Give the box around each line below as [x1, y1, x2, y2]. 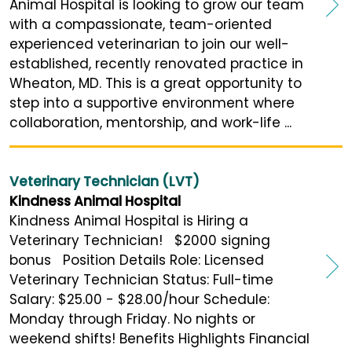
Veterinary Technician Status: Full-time [9, 269, 273, 289]
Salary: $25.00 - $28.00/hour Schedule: [9, 289, 269, 309]
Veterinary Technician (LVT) [9, 171, 200, 191]
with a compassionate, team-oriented [9, 14, 272, 34]
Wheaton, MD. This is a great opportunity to [9, 73, 302, 93]
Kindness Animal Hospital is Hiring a [9, 211, 248, 230]
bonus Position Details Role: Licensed [9, 250, 264, 269]
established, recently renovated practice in [9, 53, 303, 73]
